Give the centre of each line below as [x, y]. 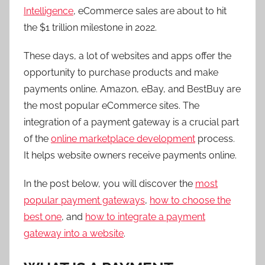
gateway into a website [74, 233]
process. [215, 139]
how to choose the [190, 200]
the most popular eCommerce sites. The [112, 106]
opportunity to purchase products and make [121, 72]
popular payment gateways [84, 200]
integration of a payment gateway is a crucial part [131, 122]
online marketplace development [123, 139]
